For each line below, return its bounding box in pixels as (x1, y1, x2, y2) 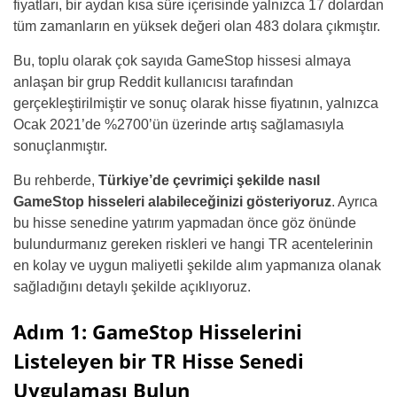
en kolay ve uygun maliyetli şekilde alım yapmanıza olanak (13, 258, 381, 273)
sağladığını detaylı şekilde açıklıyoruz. (13, 279, 251, 294)
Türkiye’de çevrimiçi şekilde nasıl (98, 173, 320, 188)
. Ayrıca (331, 194, 378, 209)
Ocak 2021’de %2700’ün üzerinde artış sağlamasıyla (13, 117, 344, 132)
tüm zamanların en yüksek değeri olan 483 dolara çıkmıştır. (13, 19, 380, 34)
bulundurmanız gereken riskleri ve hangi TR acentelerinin (13, 237, 373, 252)
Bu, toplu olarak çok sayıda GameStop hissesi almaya (13, 53, 351, 68)
